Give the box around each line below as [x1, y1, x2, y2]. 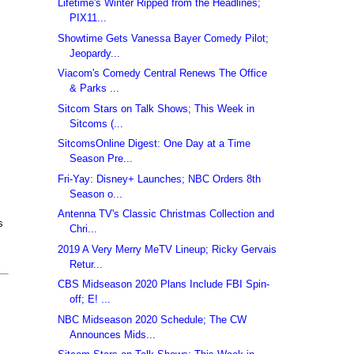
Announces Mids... [70, 328, 156, 341]
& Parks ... [70, 82, 120, 95]
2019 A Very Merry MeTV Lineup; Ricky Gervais [58, 243, 277, 255]
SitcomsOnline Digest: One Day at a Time [58, 137, 251, 150]
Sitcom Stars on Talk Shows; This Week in [58, 102, 255, 115]
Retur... [70, 258, 104, 270]
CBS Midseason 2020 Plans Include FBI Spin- [58, 278, 270, 291]
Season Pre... [70, 153, 134, 165]
